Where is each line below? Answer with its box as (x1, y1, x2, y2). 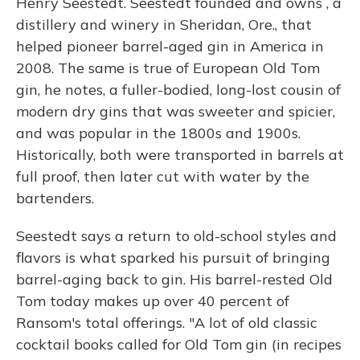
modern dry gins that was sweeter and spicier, (16, 102, 335, 121)
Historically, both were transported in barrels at (16, 145, 344, 164)
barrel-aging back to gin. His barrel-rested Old (16, 270, 333, 288)
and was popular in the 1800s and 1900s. (16, 124, 301, 142)
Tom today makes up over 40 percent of (16, 292, 289, 310)
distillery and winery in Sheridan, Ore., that (16, 15, 312, 34)
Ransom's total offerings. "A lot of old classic (16, 313, 317, 332)
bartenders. (16, 189, 94, 207)
